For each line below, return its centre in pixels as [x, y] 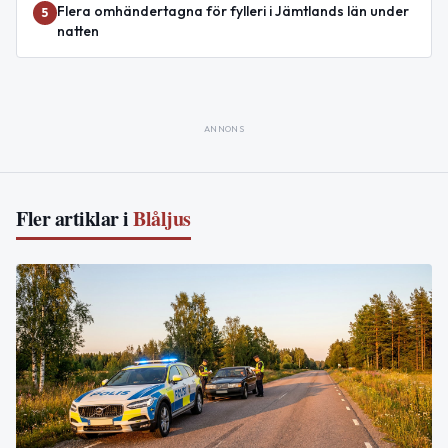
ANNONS [224, 129]
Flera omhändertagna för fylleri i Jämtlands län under [233, 11]
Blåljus [162, 219]
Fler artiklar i [72, 219]
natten [78, 31]
